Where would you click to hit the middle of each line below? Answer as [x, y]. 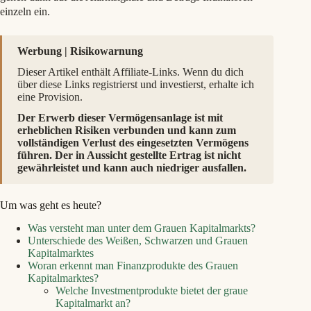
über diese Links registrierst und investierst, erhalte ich [136, 84]
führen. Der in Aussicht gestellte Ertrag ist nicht [129, 155]
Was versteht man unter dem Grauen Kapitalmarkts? [142, 228]
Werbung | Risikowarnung [80, 51]
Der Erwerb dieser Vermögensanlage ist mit [120, 118]
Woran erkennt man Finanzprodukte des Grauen [133, 265]
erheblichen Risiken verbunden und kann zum [127, 130]
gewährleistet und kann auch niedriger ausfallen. [132, 168]
